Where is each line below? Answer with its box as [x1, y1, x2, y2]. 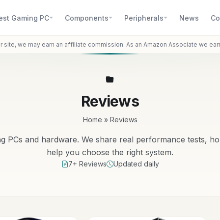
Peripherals [124, 13, 164, 22]
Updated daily [113, 160, 159, 168]
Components [65, 13, 109, 22]
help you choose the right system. [47, 147, 173, 157]
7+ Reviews [68, 160, 107, 168]
